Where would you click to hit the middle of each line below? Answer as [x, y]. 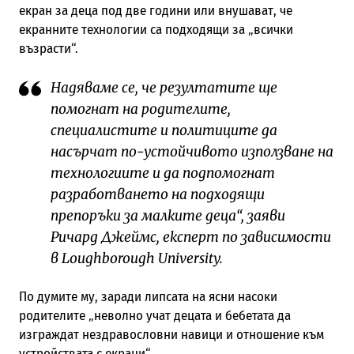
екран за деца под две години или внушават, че [155, 11]
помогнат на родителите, [140, 109]
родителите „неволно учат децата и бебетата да [154, 315]
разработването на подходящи [157, 195]
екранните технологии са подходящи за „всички [156, 30]
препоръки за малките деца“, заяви [168, 216]
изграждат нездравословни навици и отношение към [171, 334]
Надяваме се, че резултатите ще [164, 88]
